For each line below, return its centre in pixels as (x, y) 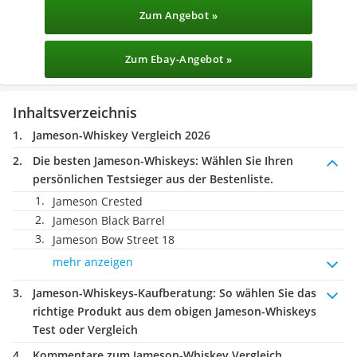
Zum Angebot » (178, 15)
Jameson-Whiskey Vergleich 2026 (122, 135)
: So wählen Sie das (265, 293)
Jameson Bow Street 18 (114, 239)
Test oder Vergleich (85, 330)
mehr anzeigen (93, 262)
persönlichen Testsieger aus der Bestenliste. (153, 179)
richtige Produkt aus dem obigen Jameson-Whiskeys (175, 311)
